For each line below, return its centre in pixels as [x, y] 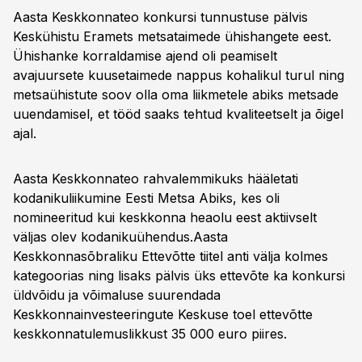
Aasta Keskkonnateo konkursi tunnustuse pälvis [160, 17]
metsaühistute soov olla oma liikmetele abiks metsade [176, 95]
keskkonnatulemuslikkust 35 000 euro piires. [150, 334]
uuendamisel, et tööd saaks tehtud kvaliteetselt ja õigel [178, 114]
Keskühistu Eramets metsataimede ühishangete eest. [172, 36]
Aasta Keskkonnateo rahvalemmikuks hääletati [156, 179]
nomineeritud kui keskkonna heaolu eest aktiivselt [165, 217]
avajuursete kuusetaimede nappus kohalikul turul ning [179, 75]
